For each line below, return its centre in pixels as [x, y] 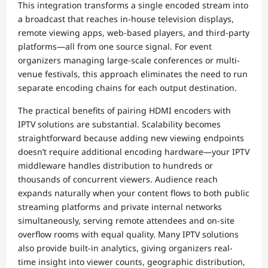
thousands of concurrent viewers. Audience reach [118, 179]
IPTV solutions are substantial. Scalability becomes [119, 124]
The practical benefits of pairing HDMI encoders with [124, 111]
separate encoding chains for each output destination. [127, 88]
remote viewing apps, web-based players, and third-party [134, 33]
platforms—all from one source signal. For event [115, 47]
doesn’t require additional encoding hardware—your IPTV [134, 152]
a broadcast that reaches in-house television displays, [126, 19]
